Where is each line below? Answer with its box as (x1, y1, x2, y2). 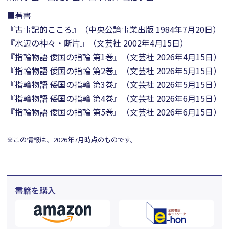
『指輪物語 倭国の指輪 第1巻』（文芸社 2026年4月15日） (7, 51, 222, 63)
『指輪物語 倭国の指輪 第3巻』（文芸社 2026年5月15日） (7, 78, 222, 90)
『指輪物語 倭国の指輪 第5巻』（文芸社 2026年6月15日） (7, 106, 222, 118)
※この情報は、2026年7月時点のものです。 (7, 134, 138, 144)
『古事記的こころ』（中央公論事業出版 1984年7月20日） (7, 23, 221, 35)
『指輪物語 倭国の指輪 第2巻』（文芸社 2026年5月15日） (7, 64, 222, 77)
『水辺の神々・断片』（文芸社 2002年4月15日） (7, 37, 189, 49)
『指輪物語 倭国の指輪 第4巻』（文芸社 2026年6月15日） (7, 92, 222, 104)
